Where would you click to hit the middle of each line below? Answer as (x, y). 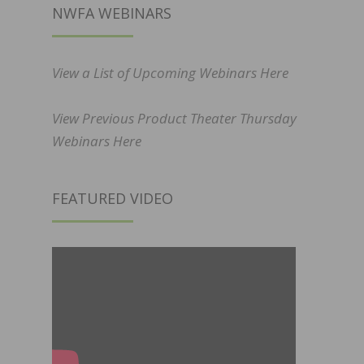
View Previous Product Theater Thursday (174, 119)
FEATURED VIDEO (113, 199)
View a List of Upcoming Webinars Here (170, 73)
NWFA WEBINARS (112, 13)
